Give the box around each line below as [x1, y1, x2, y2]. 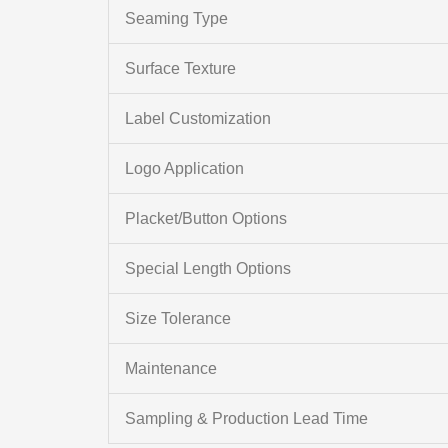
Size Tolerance [124, 310, 231, 328]
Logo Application [124, 160, 244, 178]
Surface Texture [124, 60, 236, 78]
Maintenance [124, 360, 217, 378]
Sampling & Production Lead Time [124, 410, 368, 428]
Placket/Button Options [124, 210, 287, 228]
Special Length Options [124, 260, 291, 278]
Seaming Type [124, 10, 228, 28]
